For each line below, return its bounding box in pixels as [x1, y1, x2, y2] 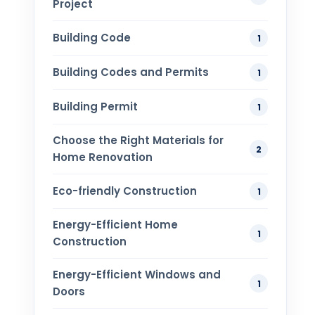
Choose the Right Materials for [53, 133, 224, 148]
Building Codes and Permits [53, 65, 209, 80]
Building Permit [53, 99, 138, 115]
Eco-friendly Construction [53, 184, 197, 199]
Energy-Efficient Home [53, 217, 178, 233]
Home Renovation [53, 150, 153, 165]
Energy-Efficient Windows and [53, 267, 221, 283]
